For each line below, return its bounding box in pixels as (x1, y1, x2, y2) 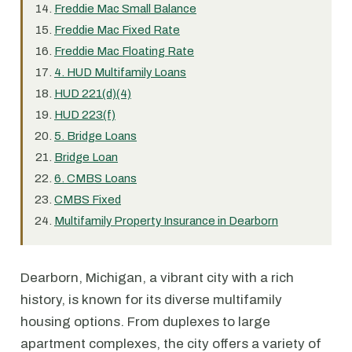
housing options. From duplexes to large (20, 314, 270, 329)
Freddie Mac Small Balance (54, 2, 196, 15)
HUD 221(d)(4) (54, 87, 131, 100)
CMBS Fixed (54, 193, 121, 206)
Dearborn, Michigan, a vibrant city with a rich (20, 270, 294, 285)
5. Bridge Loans (54, 130, 137, 142)
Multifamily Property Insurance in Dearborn (54, 214, 278, 227)
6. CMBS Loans (54, 172, 137, 185)
